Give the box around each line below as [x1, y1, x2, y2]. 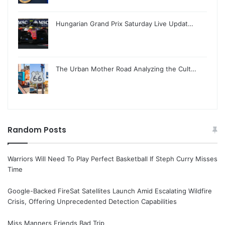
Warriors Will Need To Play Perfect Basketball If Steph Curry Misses [8, 155, 217, 163]
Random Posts [8, 125, 66, 136]
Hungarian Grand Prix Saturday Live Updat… [56, 20, 193, 28]
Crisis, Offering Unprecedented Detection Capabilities [8, 197, 177, 206]
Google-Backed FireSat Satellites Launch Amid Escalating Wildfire [8, 187, 212, 195]
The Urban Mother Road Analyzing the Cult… [56, 65, 196, 73]
